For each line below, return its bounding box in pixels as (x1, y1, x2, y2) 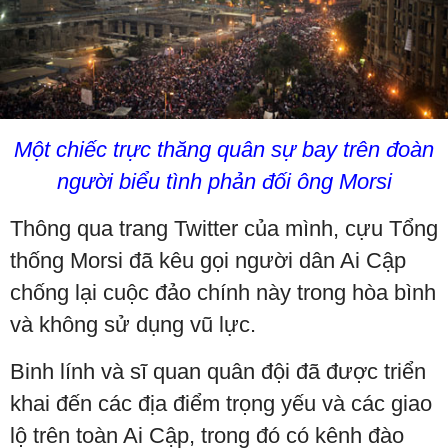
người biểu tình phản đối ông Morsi (56, 169, 392, 195)
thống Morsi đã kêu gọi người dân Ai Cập (10, 248, 406, 274)
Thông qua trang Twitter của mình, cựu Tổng (10, 216, 438, 242)
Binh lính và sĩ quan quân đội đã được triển (10, 359, 426, 385)
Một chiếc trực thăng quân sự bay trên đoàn (14, 137, 434, 163)
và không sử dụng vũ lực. (10, 312, 256, 338)
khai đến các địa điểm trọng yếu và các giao (10, 391, 432, 417)
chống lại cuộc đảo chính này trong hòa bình (10, 280, 436, 306)
